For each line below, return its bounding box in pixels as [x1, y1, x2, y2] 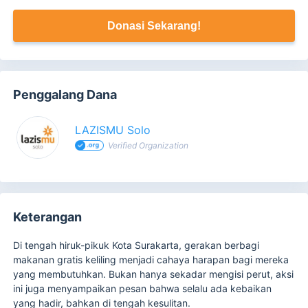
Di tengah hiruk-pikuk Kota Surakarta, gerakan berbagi [13, 239, 260, 252]
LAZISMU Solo [75, 123, 151, 137]
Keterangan [13, 210, 82, 225]
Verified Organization [108, 140, 189, 151]
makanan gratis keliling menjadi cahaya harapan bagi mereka [13, 254, 289, 266]
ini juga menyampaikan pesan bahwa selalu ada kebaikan [13, 283, 272, 295]
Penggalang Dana [13, 87, 118, 102]
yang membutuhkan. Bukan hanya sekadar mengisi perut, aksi [13, 268, 294, 280]
